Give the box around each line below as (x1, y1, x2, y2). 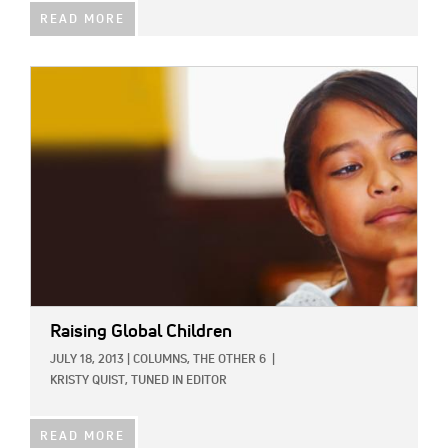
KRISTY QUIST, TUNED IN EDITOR (50, 375, 227, 388)
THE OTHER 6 (193, 354, 266, 367)
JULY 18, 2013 (50, 354, 124, 367)
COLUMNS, (133, 354, 190, 367)
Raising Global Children (50, 323, 232, 342)
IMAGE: (30, 70, 76, 85)
